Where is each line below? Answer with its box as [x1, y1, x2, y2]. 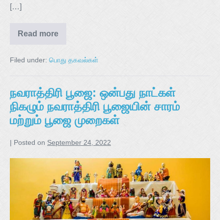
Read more [18, 29, 58, 38]
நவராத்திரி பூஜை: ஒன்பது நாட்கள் [10, 86, 175, 100]
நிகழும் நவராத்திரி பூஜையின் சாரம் [10, 100, 180, 113]
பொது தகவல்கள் [49, 56, 98, 64]
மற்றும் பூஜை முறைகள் [10, 113, 119, 127]
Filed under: [10, 56, 47, 64]
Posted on [14, 138, 45, 147]
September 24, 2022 [47, 138, 111, 147]
